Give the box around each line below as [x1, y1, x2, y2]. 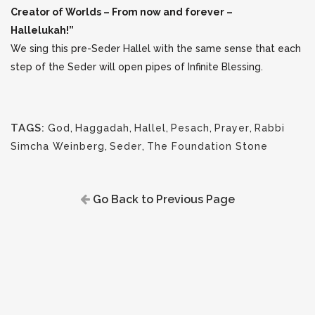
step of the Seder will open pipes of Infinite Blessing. [11, 61, 263, 72]
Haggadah [75, 122, 129, 134]
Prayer [214, 122, 250, 134]
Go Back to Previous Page [90, 193, 235, 206]
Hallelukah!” [11, 25, 74, 36]
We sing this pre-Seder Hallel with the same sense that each [11, 43, 301, 54]
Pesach [171, 122, 210, 134]
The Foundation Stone [147, 141, 268, 152]
